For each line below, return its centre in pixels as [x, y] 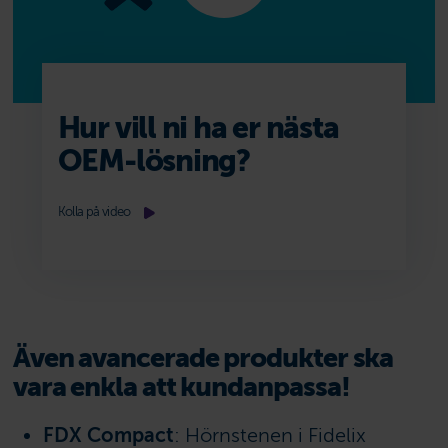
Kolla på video [94, 212]
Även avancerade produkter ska [203, 357]
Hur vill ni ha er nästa [198, 128]
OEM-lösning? [154, 161]
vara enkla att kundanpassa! [181, 386]
